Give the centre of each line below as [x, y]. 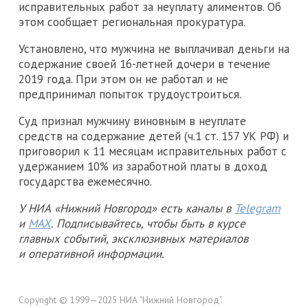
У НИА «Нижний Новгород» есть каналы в [126, 208]
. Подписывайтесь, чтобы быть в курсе [148, 223]
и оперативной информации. [91, 253]
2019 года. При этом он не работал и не [123, 79]
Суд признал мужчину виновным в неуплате [132, 121]
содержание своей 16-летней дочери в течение [144, 64]
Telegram [257, 208]
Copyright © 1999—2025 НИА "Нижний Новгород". [121, 299]
